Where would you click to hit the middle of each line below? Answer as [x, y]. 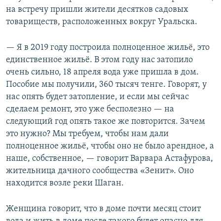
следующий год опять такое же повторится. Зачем [106, 122]
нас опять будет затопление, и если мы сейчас [97, 97]
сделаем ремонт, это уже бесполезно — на [90, 110]
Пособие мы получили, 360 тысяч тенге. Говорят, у [106, 85]
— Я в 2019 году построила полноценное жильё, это [108, 48]
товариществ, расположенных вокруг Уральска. [102, 22]
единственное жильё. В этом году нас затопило [99, 60]
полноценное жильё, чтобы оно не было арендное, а [110, 147]
